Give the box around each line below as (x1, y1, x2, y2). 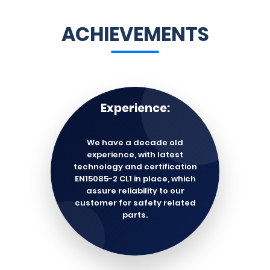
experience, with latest (87, 149, 183, 160)
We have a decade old (87, 137, 183, 148)
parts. (122, 209, 148, 221)
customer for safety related (74, 197, 196, 209)
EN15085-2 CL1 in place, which (74, 173, 196, 184)
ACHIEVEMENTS (61, 20, 209, 48)
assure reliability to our (86, 185, 184, 196)
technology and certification (73, 161, 197, 172)
